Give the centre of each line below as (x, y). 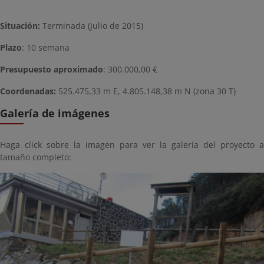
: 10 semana (46, 47)
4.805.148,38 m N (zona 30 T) (179, 91)
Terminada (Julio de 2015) (92, 25)
